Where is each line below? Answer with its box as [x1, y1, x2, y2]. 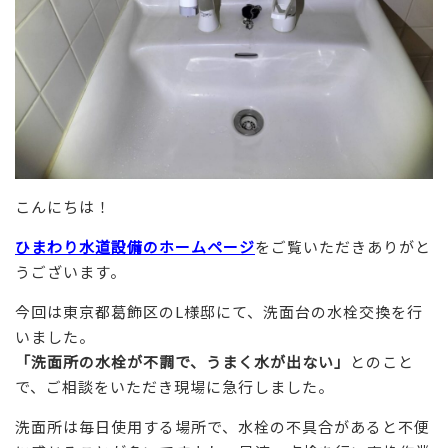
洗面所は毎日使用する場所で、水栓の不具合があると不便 [15, 416, 430, 437]
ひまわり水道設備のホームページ [15, 236, 255, 257]
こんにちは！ [15, 196, 111, 217]
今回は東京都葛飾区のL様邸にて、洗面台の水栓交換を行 [15, 301, 423, 322]
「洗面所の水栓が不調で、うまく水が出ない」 [15, 351, 350, 372]
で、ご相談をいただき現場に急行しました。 [15, 376, 334, 397]
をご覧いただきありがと [255, 236, 431, 257]
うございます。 [15, 261, 126, 282]
